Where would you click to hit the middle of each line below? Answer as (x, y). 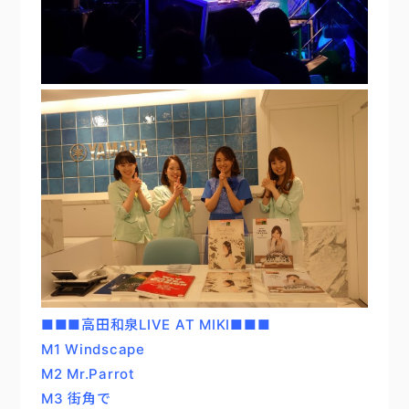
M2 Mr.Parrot (88, 374)
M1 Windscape (93, 350)
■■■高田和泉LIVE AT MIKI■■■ (156, 325)
